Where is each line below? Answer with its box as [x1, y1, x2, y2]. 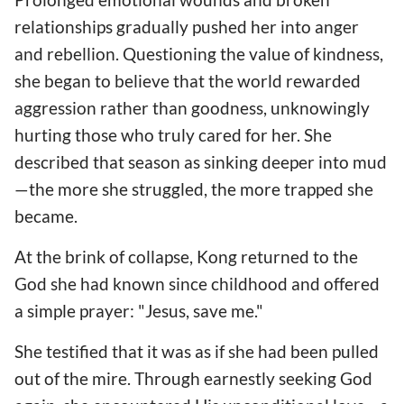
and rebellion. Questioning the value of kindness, [14, 42, 383, 64]
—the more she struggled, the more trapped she [14, 178, 373, 199]
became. [14, 205, 78, 226]
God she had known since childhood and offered [14, 272, 380, 294]
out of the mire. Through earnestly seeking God [14, 368, 372, 390]
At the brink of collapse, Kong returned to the [14, 245, 358, 267]
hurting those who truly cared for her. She [14, 124, 332, 145]
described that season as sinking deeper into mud [14, 151, 387, 172]
